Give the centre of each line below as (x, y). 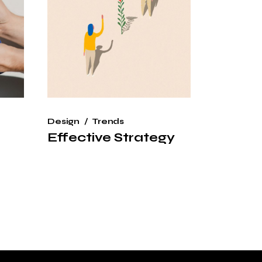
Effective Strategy (111, 137)
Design (64, 121)
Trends (108, 121)
